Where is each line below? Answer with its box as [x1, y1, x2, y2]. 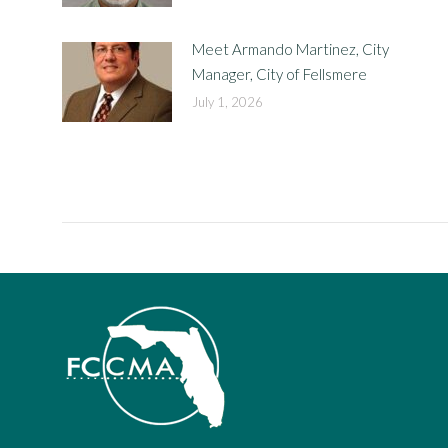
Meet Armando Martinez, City [192, 40, 389, 58]
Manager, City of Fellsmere [192, 65, 367, 83]
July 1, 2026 [192, 94, 263, 110]
